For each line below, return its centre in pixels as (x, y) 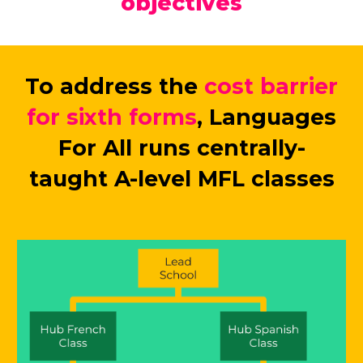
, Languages (267, 117)
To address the (111, 86)
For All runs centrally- (181, 148)
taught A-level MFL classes (181, 179)
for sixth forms (112, 117)
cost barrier (268, 86)
